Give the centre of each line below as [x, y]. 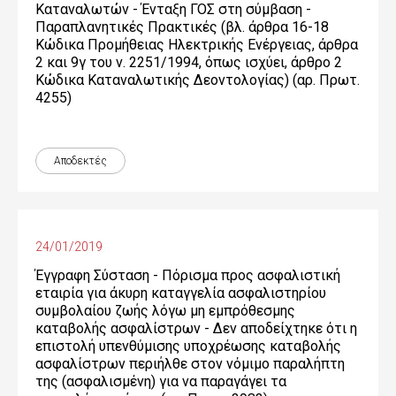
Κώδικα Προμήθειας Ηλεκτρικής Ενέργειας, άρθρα [197, 45]
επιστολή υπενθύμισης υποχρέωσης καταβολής [188, 346]
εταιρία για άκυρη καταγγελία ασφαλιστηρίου [181, 293]
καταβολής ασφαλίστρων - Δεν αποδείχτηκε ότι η [196, 328]
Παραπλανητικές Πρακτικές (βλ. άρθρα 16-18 [182, 27]
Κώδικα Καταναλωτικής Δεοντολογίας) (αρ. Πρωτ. [198, 80]
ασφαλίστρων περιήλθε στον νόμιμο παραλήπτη [190, 364]
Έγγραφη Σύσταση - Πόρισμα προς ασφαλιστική [188, 275]
